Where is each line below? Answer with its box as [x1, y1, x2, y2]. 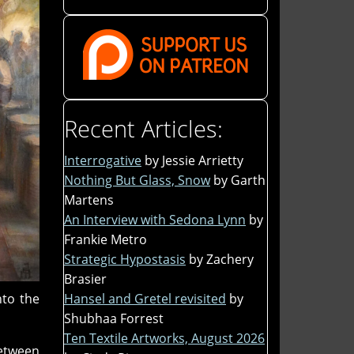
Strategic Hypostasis [64, 250, 186, 268]
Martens [64, 190, 114, 209]
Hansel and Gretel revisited [64, 289, 226, 307]
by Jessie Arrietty [145, 151, 243, 169]
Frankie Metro [64, 230, 147, 248]
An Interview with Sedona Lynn [64, 210, 246, 228]
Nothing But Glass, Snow [64, 171, 210, 189]
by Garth [213, 171, 265, 189]
